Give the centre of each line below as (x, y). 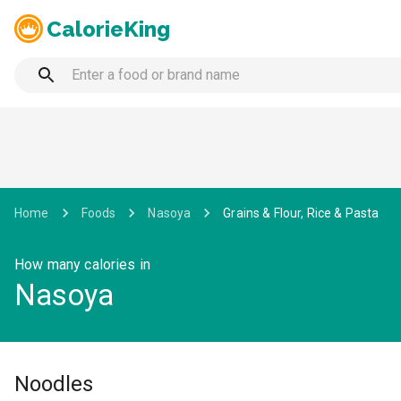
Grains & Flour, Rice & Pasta (301, 213)
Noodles (54, 384)
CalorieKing (108, 29)
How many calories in (83, 264)
